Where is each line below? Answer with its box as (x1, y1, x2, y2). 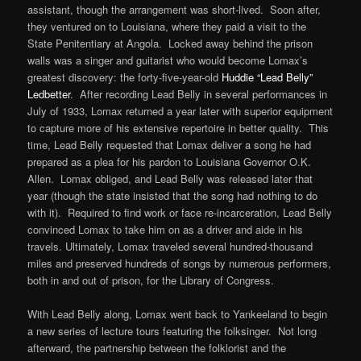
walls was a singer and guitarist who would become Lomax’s (27, 52, 309, 68)
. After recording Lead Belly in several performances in (70, 85, 328, 102)
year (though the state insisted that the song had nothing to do (27, 187, 318, 203)
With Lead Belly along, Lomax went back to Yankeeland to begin (27, 305, 328, 322)
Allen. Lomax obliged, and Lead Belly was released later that (27, 170, 313, 186)
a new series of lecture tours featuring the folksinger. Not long (27, 322, 317, 338)
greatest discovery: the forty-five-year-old (27, 68, 222, 85)
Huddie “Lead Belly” (222, 68, 313, 85)
